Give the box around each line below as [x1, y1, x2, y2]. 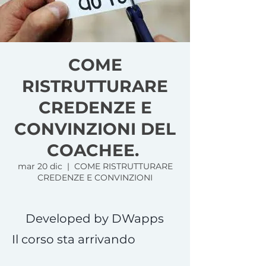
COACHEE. [46, 140, 144, 160]
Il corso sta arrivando [12, 232, 135, 246]
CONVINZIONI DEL [14, 119, 176, 139]
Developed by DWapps [26, 211, 164, 226]
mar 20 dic [17, 161, 62, 172]
